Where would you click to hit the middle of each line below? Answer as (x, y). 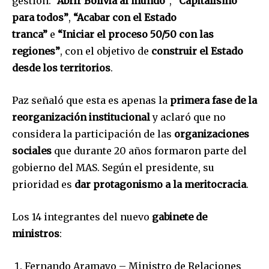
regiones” (36, 51)
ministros (36, 233)
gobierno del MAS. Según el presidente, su (113, 167)
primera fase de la (213, 100)
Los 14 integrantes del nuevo (82, 216)
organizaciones (212, 134)
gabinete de (180, 216)
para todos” (40, 17)
